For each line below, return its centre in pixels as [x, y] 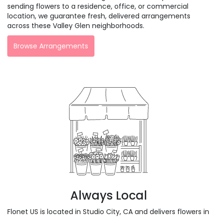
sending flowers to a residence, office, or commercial [98, 6]
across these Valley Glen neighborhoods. [76, 25]
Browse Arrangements [51, 46]
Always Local [108, 195]
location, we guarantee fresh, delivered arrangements [99, 16]
